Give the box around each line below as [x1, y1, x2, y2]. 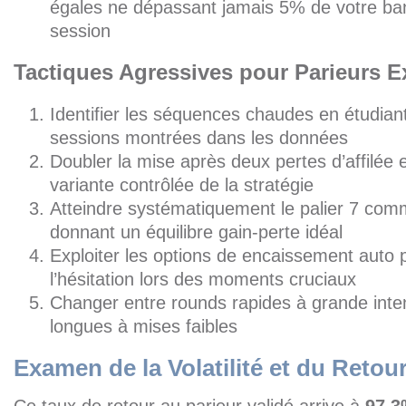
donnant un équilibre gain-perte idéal [50, 222, 343, 242]
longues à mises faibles [50, 316, 237, 336]
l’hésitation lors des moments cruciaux [50, 269, 356, 289]
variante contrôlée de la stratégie [50, 175, 314, 195]
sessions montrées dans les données [50, 128, 348, 148]
